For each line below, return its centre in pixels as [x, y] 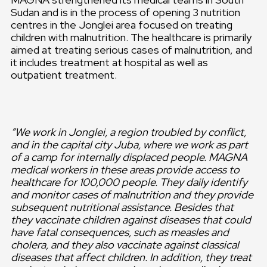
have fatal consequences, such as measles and [120, 232]
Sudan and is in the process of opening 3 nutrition [125, 12]
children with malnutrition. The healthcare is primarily [131, 37]
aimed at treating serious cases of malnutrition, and [131, 50]
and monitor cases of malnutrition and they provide [132, 195]
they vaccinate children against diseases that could [131, 220]
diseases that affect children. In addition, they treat [131, 257]
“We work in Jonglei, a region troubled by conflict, [128, 132]
